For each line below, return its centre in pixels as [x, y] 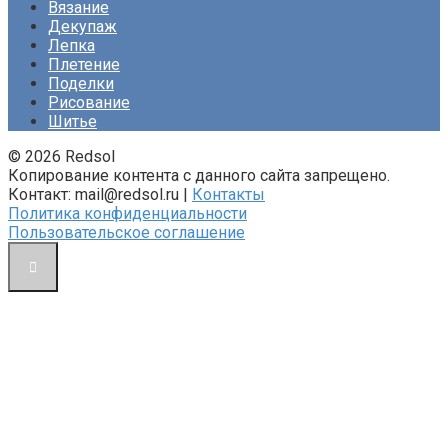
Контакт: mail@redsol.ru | [100, 195]
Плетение [84, 65]
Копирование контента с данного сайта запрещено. [199, 176]
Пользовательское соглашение [126, 233]
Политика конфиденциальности [127, 214]
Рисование [89, 103]
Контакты [228, 195]
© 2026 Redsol [61, 157]
